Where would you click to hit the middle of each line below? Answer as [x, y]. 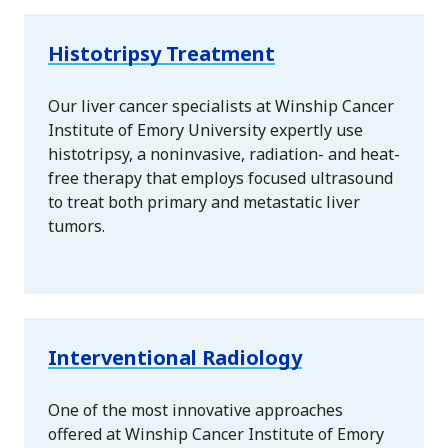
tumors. [76, 225]
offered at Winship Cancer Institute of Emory [216, 433]
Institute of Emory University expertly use [205, 129]
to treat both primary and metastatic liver [204, 201]
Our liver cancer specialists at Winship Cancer [221, 105]
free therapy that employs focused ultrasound [220, 177]
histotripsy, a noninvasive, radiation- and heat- [224, 153]
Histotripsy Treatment [161, 53]
